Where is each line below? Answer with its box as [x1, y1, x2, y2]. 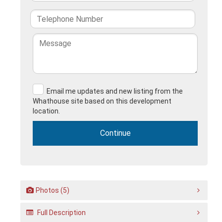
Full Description [34, 209, 86, 217]
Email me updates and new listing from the [45, 87, 183, 95]
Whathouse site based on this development [33, 97, 172, 105]
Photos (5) [34, 186, 70, 194]
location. [33, 107, 60, 115]
